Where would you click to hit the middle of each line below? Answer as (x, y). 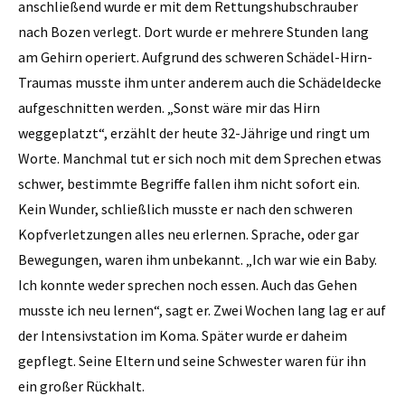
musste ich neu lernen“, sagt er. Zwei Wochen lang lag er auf (202, 311)
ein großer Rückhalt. (81, 386)
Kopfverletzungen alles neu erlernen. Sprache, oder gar (188, 235)
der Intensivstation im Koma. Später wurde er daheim (183, 336)
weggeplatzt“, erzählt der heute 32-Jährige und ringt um (194, 133)
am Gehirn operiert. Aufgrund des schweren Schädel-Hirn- (195, 57)
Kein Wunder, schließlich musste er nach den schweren (185, 209)
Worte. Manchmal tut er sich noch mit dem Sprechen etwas (200, 159)
